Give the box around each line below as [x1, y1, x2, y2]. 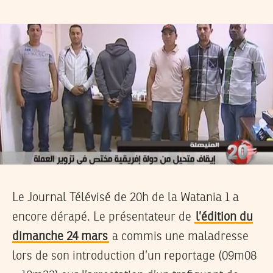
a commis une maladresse [109, 230, 249, 243]
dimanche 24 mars [12, 230, 108, 243]
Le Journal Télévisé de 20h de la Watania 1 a [12, 191, 239, 204]
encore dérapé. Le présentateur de [12, 211, 194, 224]
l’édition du [196, 211, 253, 224]
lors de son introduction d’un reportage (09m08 [12, 250, 257, 263]
